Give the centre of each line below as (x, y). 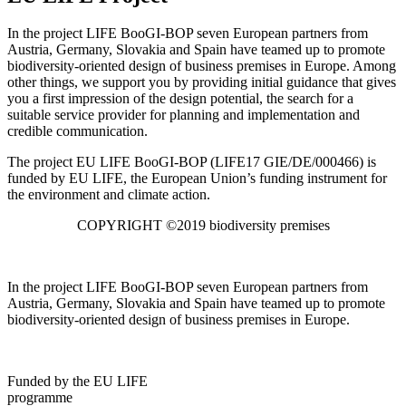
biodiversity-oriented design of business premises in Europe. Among (202, 66)
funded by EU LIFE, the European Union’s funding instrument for (197, 179)
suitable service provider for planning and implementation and (184, 115)
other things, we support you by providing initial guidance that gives (202, 82)
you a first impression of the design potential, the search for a (180, 99)
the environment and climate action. (111, 195)
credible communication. (77, 131)
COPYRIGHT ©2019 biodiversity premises (203, 226)
